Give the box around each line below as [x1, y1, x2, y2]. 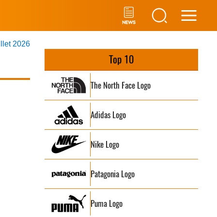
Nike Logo [91, 138, 120, 150]
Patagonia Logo [91, 168, 135, 180]
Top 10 [108, 52, 134, 66]
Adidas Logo [91, 108, 126, 121]
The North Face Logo [91, 79, 151, 91]
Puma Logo [91, 197, 123, 209]
